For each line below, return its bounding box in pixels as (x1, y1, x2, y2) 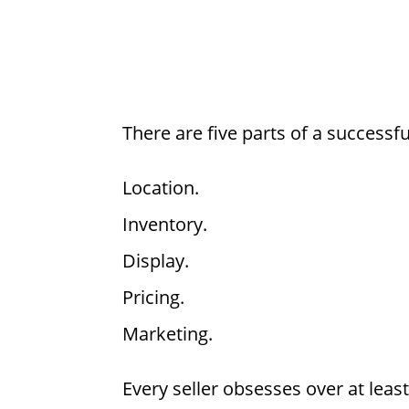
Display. (122, 248, 190, 274)
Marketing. (122, 321, 214, 347)
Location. (122, 175, 200, 201)
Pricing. (122, 285, 185, 310)
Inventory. (122, 212, 208, 237)
